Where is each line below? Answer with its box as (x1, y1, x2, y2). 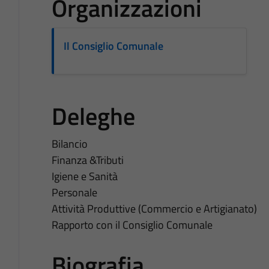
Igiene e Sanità (51, 168, 118, 184)
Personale (51, 184, 97, 201)
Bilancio (51, 135, 88, 152)
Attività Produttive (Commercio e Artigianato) (51, 200, 257, 217)
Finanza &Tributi (51, 151, 124, 168)
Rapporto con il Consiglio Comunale (51, 216, 213, 233)
